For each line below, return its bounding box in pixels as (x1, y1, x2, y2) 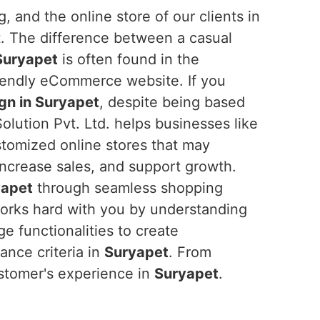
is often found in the (58, 51, 199, 68)
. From (169, 244, 211, 261)
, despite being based (99, 94, 245, 111)
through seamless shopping (33, 179, 223, 196)
